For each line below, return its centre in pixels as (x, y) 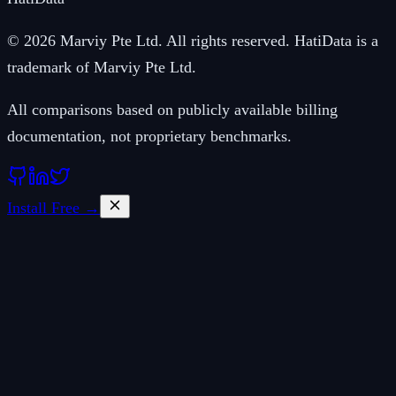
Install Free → (53, 207)
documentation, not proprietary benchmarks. (149, 136)
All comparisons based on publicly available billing (172, 109)
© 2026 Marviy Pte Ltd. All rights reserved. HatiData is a (193, 40)
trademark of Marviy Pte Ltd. (102, 67)
